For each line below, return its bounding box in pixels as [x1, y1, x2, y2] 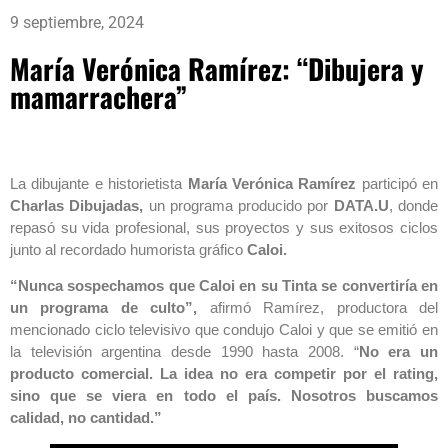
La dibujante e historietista [10, 174, 188, 192]
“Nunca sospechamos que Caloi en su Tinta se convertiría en [10, 276, 438, 294]
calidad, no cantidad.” [10, 408, 162, 426]
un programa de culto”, [10, 298, 198, 316]
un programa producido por [143, 196, 334, 214]
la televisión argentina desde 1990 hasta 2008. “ [10, 342, 359, 360]
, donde [388, 196, 439, 214]
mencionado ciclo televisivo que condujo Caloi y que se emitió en [10, 320, 438, 338]
